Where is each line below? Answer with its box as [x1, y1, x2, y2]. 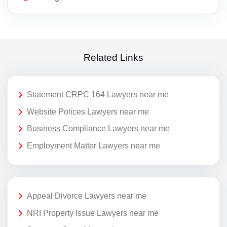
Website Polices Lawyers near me [27, 107, 149, 116]
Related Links [84, 52, 143, 63]
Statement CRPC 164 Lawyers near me [27, 90, 169, 99]
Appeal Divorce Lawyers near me [27, 192, 146, 201]
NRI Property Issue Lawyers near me [27, 208, 159, 217]
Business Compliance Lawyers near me [27, 124, 170, 133]
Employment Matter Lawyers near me [27, 141, 160, 150]
